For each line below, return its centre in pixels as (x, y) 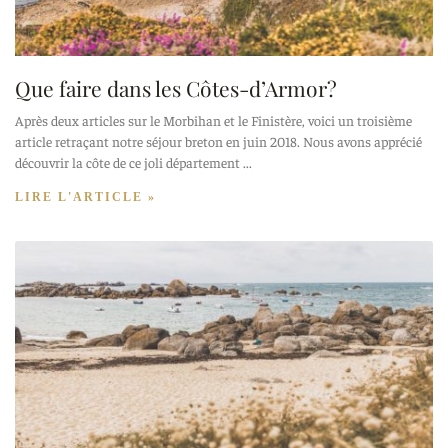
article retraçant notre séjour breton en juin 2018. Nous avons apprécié (218, 140)
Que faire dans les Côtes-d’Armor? (176, 87)
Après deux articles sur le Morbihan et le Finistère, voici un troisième (213, 119)
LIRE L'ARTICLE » (85, 196)
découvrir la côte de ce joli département (127, 161)
